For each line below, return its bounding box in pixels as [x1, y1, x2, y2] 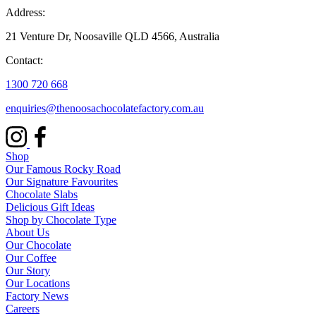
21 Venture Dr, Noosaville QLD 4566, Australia [6, 30, 219, 43]
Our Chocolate [6, 239, 71, 252]
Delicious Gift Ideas [6, 201, 95, 214]
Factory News [6, 290, 68, 303]
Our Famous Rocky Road [6, 163, 121, 176]
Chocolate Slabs [6, 188, 78, 201]
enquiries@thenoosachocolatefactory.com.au [6, 102, 204, 115]
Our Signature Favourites [6, 176, 118, 188]
